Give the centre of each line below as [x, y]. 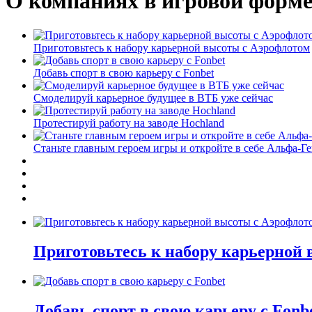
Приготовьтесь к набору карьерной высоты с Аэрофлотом [172, 47]
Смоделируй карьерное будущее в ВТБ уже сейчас [153, 97]
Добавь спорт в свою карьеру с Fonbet [124, 72]
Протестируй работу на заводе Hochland [129, 123]
